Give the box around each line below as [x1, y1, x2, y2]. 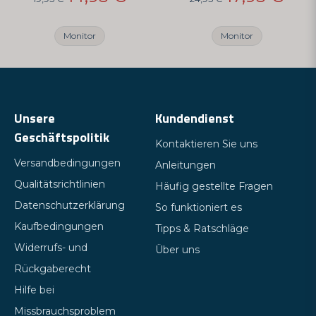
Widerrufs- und [14, 241, 87, 254]
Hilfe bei [14, 284, 54, 296]
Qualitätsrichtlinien [14, 178, 105, 190]
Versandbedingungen [14, 157, 121, 169]
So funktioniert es [154, 201, 242, 214]
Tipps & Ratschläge [154, 222, 249, 235]
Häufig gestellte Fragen [154, 180, 273, 193]
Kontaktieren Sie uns [154, 138, 257, 150]
